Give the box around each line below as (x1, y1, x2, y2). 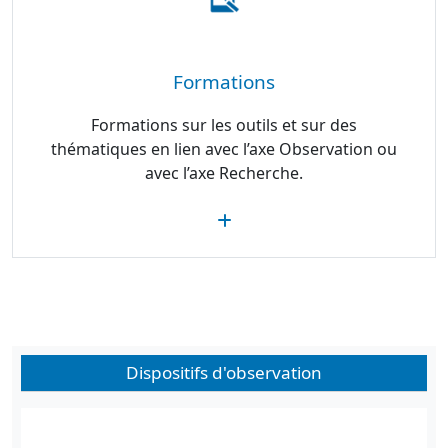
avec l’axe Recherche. (144, 162, 303, 184)
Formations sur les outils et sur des (90, 114, 357, 136)
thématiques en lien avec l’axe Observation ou (50, 138, 397, 160)
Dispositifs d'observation (126, 361, 322, 384)
